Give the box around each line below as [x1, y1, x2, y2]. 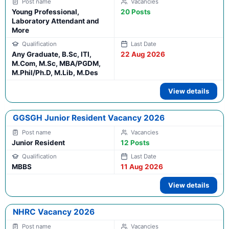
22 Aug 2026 [121, 50, 165, 59]
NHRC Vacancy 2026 [13, 207, 95, 217]
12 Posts [121, 139, 150, 147]
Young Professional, [12, 8, 79, 16]
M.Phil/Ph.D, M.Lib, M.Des [12, 68, 98, 77]
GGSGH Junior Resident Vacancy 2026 [13, 113, 165, 123]
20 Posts [121, 8, 151, 16]
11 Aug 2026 [121, 163, 163, 171]
